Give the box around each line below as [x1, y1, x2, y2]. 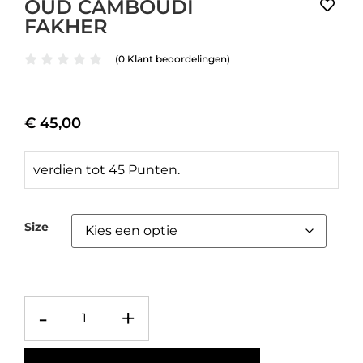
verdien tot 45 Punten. [33, 162, 180, 178]
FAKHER [24, 15, 108, 39]
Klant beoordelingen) [125, 53, 230, 66]
